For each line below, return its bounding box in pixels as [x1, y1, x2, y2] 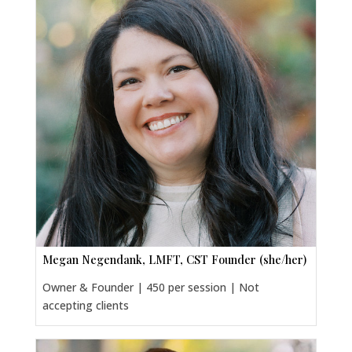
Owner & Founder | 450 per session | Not [42, 279, 259, 295]
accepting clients [42, 297, 129, 313]
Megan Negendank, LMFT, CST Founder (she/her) [42, 251, 306, 267]
